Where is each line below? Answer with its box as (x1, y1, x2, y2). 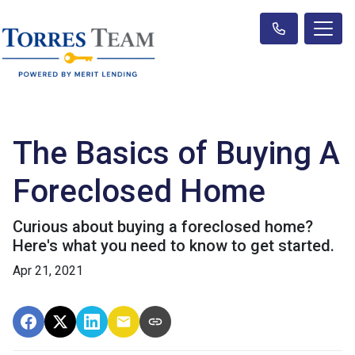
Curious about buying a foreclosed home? (13, 217, 313, 236)
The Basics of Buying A (13, 135, 340, 172)
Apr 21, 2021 (13, 263, 83, 278)
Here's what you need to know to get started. (13, 236, 334, 255)
